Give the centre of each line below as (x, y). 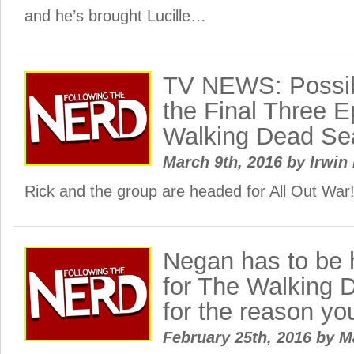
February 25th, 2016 (239, 337)
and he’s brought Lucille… (115, 16)
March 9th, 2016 (225, 162)
